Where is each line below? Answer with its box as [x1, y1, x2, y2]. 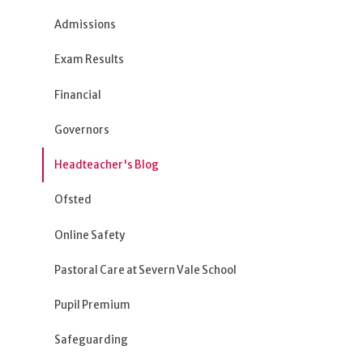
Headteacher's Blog [54, 158, 160, 173]
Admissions [54, 18, 117, 32]
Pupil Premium [54, 298, 131, 313]
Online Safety [54, 228, 126, 242]
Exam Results [54, 53, 125, 67]
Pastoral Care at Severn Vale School [54, 263, 237, 277]
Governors [54, 122, 110, 137]
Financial [54, 88, 102, 102]
